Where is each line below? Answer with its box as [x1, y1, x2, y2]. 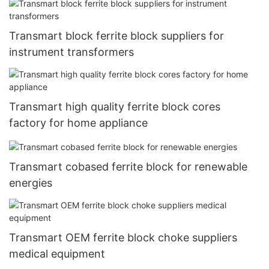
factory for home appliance [9, 116, 148, 130]
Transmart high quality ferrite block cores [9, 100, 220, 113]
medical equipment [9, 247, 105, 260]
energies [9, 176, 52, 189]
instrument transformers [9, 46, 134, 59]
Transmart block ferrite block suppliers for [9, 29, 224, 43]
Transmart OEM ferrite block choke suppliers [9, 231, 237, 244]
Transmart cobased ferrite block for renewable [9, 160, 247, 173]
